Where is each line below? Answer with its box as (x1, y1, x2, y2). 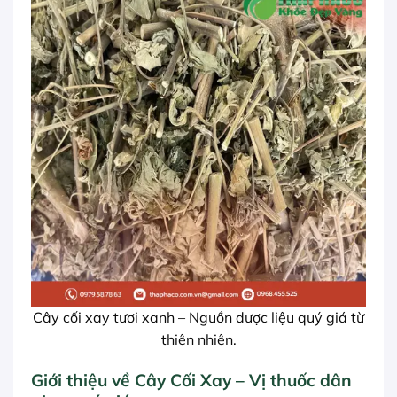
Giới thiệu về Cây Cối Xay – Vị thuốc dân (31, 369, 352, 391)
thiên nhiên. (160, 330, 237, 348)
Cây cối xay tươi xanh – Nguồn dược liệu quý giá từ (33, 307, 364, 326)
